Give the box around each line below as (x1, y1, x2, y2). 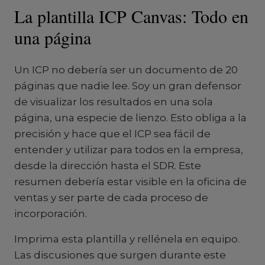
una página (14, 25, 91, 49)
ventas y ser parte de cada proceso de (14, 192, 208, 203)
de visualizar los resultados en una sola (14, 96, 213, 108)
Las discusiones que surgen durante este (14, 249, 226, 261)
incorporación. (14, 208, 87, 219)
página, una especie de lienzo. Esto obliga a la (14, 112, 247, 124)
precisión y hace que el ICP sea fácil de (14, 128, 211, 140)
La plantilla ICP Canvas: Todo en (14, 4, 248, 28)
